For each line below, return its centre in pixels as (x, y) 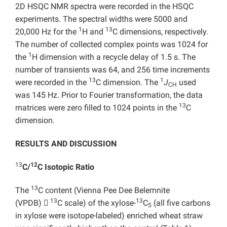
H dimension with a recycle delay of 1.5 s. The (114, 57)
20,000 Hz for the (47, 32)
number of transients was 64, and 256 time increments (112, 70)
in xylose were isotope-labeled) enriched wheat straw (109, 216)
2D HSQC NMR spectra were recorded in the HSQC (104, 7)
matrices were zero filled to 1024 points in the (97, 108)
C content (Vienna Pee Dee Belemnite (104, 191)
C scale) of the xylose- (97, 203)
